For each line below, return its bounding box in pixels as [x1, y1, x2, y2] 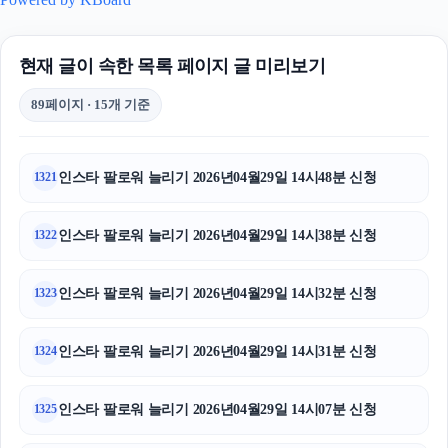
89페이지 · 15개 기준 [31, 96, 150, 112]
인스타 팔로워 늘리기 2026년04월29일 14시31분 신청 [58, 343, 377, 359]
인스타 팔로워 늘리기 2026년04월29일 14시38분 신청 [58, 227, 377, 243]
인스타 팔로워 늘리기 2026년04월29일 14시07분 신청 [58, 401, 377, 417]
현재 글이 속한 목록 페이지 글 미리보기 [19, 55, 326, 76]
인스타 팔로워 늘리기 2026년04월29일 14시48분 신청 [58, 169, 377, 185]
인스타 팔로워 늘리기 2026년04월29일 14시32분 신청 [58, 285, 377, 301]
